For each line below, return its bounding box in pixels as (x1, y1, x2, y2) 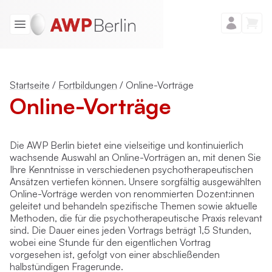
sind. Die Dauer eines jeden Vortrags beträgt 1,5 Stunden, (10, 224, 251, 236)
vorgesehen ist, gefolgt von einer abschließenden (10, 248, 220, 260)
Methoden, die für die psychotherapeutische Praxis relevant (10, 212, 262, 224)
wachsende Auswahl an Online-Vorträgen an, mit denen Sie (10, 151, 261, 163)
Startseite (10, 79, 50, 91)
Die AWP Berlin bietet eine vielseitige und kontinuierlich (10, 139, 243, 151)
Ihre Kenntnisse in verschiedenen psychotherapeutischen (10, 163, 253, 175)
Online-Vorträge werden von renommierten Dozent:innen (10, 188, 254, 200)
